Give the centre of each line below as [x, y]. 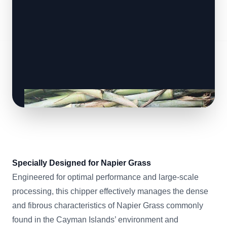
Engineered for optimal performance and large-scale [105, 177]
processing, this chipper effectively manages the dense [110, 191]
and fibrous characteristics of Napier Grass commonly [108, 205]
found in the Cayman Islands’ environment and [95, 220]
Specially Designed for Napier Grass [82, 163]
